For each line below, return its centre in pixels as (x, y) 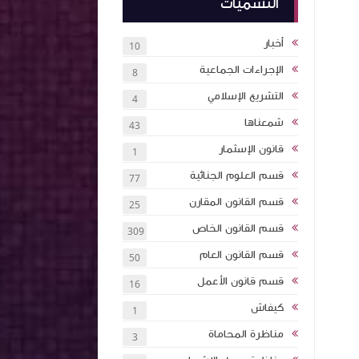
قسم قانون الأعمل (240, 281)
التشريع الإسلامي (246, 96)
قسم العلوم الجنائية (237, 175)
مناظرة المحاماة (246, 334)
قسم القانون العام (242, 255)
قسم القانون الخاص (238, 228)
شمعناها (264, 123)
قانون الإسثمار (251, 149)
